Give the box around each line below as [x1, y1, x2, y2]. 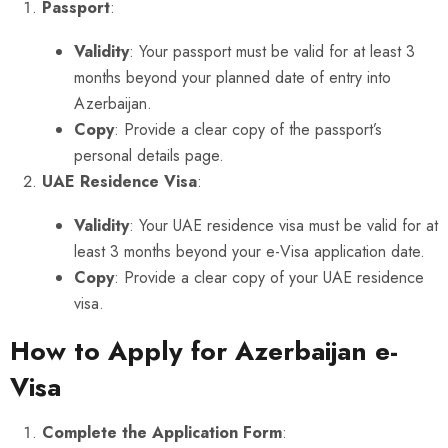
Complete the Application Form [42, 421, 282, 445]
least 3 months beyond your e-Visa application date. [74, 240, 425, 264]
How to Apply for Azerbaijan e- [10, 332, 398, 371]
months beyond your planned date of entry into [74, 66, 391, 90]
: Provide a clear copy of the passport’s [114, 118, 382, 142]
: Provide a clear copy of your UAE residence [114, 266, 424, 290]
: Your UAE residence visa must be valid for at [129, 214, 438, 238]
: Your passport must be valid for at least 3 [129, 40, 415, 64]
